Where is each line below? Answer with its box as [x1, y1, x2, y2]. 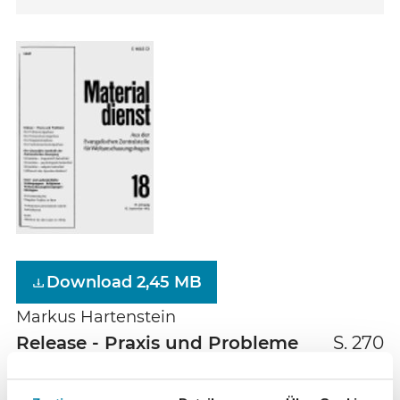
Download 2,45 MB [46, 272, 202, 292]
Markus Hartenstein [16, 307, 176, 327]
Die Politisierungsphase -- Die [16, 372, 227, 389]
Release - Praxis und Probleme [16, 332, 298, 354]
